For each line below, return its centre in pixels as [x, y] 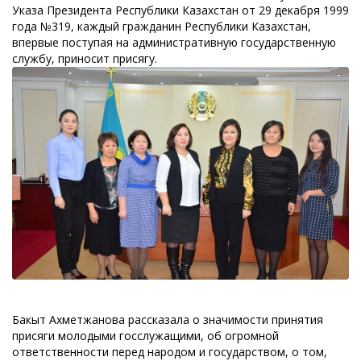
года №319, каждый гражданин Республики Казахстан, [162, 27]
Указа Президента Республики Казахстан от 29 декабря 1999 [180, 10]
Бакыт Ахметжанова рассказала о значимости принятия [168, 319]
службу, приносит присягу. [85, 59]
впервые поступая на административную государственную [174, 43]
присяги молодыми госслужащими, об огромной [145, 335]
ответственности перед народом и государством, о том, [170, 351]
